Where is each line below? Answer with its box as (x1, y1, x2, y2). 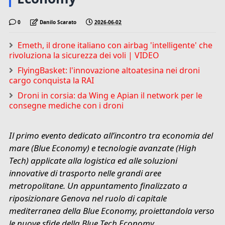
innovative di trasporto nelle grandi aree (9, 167, 162, 179)
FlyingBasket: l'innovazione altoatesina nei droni (18, 64, 200, 76)
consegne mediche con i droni (9, 99, 124, 111)
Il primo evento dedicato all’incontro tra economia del (9, 129, 213, 141)
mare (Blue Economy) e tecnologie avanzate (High (9, 142, 197, 154)
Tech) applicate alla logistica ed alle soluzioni (9, 154, 178, 166)
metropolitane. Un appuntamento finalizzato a (9, 179, 188, 191)
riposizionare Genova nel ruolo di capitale (9, 192, 167, 204)
